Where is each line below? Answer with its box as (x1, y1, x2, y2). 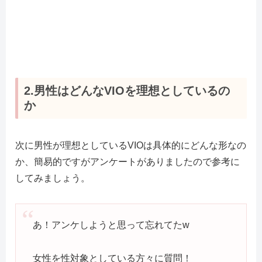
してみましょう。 (15, 173, 90, 183)
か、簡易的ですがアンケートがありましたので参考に (15, 157, 240, 167)
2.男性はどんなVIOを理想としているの (24, 84, 230, 97)
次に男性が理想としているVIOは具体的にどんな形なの (15, 140, 246, 150)
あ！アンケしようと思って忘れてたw (32, 220, 189, 230)
